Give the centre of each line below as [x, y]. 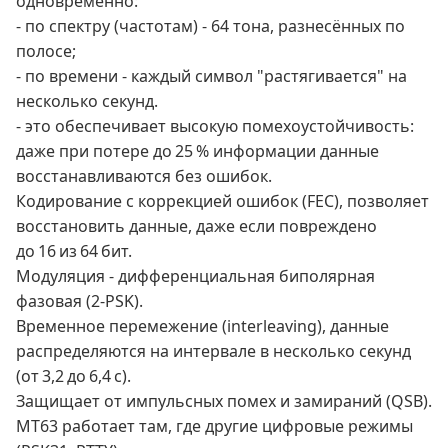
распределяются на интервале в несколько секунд [213, 351]
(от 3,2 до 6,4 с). [73, 376]
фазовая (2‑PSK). [79, 301]
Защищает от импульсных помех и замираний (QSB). [224, 401]
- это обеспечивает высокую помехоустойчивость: [215, 126]
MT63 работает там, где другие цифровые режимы [214, 426]
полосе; [46, 51]
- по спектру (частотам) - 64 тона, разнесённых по [210, 26]
